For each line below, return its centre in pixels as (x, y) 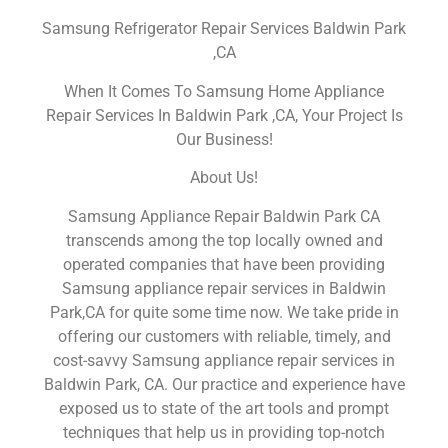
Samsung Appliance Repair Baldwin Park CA (224, 216)
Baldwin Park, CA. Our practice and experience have (224, 384)
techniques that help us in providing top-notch (224, 432)
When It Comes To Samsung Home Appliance (224, 91)
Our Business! (224, 139)
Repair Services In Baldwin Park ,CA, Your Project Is (224, 115)
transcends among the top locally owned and (224, 240)
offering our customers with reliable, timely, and (224, 336)
